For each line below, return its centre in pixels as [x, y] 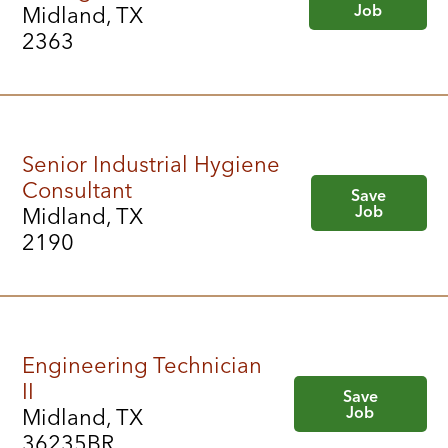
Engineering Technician [141, 365]
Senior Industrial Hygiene [150, 164]
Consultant [76, 190]
